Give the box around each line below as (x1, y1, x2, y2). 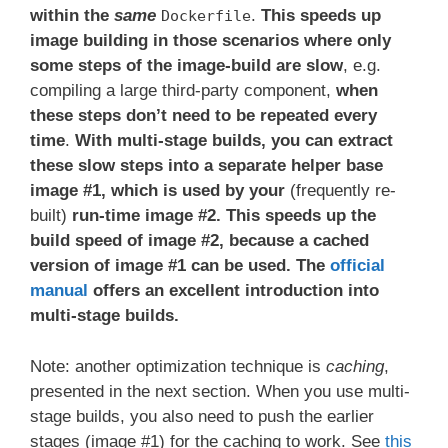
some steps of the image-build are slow (30, 56, 343, 76)
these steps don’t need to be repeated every (30, 106, 377, 126)
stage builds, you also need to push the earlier (30, 406, 374, 426)
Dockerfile (161, 7, 251, 26)
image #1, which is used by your (30, 181, 285, 201)
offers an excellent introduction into (88, 281, 379, 301)
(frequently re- (285, 181, 396, 201)
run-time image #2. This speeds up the (67, 206, 376, 226)
